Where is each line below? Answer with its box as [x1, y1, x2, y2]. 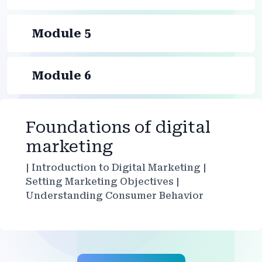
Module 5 [32, 26, 91, 40]
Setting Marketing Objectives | [26, 175, 180, 187]
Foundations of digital [26, 117, 211, 137]
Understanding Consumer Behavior [26, 189, 204, 201]
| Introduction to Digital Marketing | [26, 161, 206, 173]
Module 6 [32, 68, 91, 82]
